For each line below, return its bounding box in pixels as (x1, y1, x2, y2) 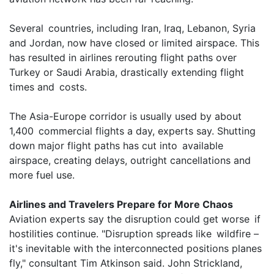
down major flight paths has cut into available (9, 139, 223, 152)
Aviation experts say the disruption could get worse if (9, 213, 261, 226)
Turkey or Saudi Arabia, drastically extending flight (9, 66, 244, 79)
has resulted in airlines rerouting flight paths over (9, 51, 237, 64)
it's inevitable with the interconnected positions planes (9, 242, 262, 255)
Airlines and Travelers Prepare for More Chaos (9, 198, 233, 211)
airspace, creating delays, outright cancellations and (9, 154, 251, 167)
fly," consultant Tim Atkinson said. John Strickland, (9, 257, 242, 270)
